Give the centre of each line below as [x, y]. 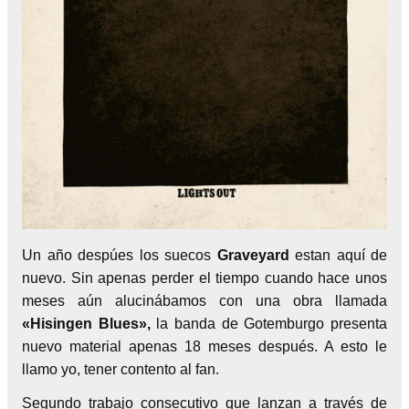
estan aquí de [338, 255]
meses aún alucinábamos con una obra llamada [204, 300]
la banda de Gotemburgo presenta [272, 323]
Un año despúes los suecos [120, 255]
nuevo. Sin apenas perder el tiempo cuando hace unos [204, 278]
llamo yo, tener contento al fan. [121, 369]
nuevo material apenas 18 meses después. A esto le [204, 346]
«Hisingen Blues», [89, 323]
